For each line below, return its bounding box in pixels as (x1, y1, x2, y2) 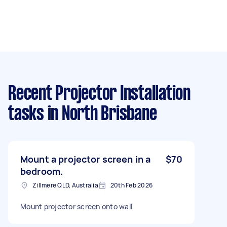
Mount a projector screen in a (20, 153, 151, 165)
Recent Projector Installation (8, 85, 191, 103)
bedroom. (20, 165, 63, 177)
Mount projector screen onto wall (20, 201, 132, 211)
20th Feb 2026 (110, 180, 153, 190)
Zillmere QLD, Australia (32, 180, 98, 190)
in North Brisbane (44, 105, 157, 124)
